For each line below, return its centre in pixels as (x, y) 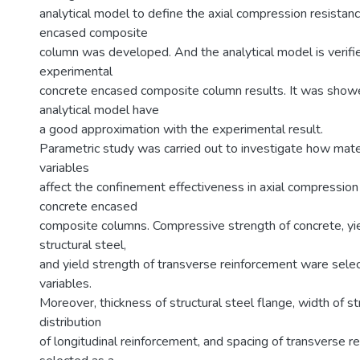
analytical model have (99, 110)
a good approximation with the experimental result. (181, 129)
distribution (70, 322)
